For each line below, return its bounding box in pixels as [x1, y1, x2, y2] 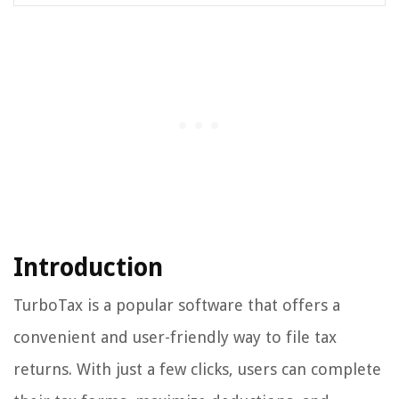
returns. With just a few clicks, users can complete [13, 359, 381, 379]
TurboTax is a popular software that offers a [13, 295, 340, 314]
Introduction [13, 252, 163, 282]
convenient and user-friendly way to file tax [13, 327, 337, 346]
